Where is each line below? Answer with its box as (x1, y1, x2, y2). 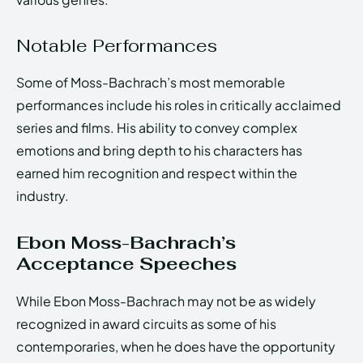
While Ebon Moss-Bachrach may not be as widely (16, 293, 316, 310)
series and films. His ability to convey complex (16, 119, 297, 137)
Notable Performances (16, 34, 217, 58)
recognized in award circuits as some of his (16, 315, 276, 333)
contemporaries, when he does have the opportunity (16, 338, 335, 356)
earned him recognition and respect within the (16, 164, 297, 182)
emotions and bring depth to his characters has (16, 142, 302, 160)
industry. (16, 187, 69, 205)
